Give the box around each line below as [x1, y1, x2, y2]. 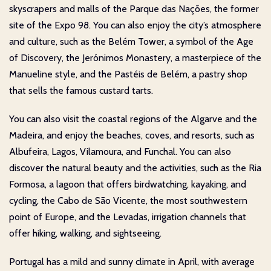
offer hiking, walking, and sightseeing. [9, 227, 162, 240]
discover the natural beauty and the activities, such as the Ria [9, 162, 261, 174]
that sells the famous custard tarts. [9, 85, 153, 97]
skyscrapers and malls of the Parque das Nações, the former [9, 3, 259, 15]
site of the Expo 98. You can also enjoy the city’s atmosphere [9, 19, 261, 31]
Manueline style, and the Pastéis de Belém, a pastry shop [9, 68, 247, 80]
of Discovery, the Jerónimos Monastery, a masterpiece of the [9, 52, 261, 64]
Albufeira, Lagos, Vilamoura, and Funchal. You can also [9, 146, 231, 158]
